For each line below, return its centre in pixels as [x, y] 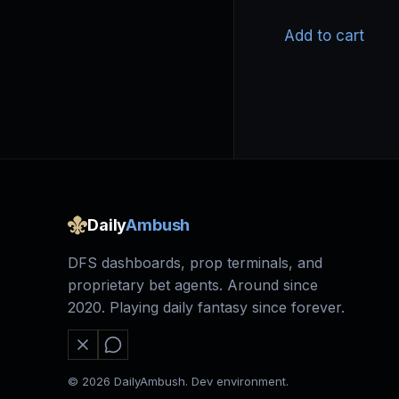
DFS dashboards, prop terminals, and [195, 263]
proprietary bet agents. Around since [193, 285]
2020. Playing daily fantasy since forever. [206, 308]
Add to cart [324, 36]
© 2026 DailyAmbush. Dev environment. [178, 382]
